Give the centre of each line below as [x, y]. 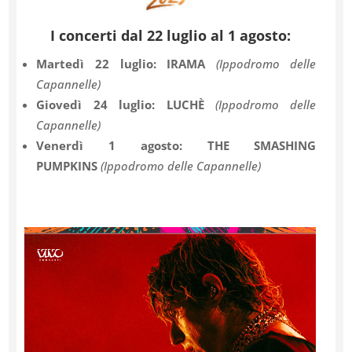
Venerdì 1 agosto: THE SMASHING [176, 145]
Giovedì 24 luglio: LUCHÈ [126, 104]
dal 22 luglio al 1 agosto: [205, 35]
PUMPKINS [69, 165]
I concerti [85, 35]
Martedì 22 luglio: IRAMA [126, 63]
